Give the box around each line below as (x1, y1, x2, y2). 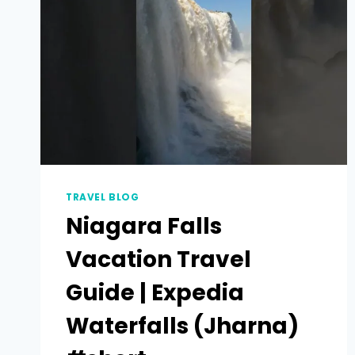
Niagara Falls (66, 211, 222, 242)
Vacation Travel (66, 244, 251, 276)
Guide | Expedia (66, 277, 244, 309)
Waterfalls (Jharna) (66, 311, 299, 342)
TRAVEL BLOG (66, 191, 139, 204)
